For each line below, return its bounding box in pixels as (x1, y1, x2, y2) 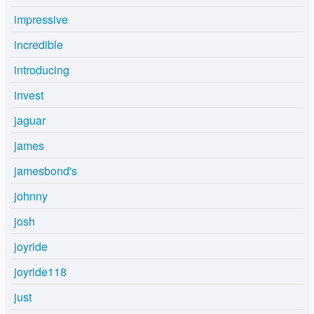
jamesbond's (14, 163, 77, 179)
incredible (14, 36, 63, 53)
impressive (14, 11, 68, 28)
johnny (14, 188, 48, 205)
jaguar (14, 112, 46, 129)
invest (14, 87, 43, 104)
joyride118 (14, 264, 67, 280)
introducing (14, 62, 69, 78)
